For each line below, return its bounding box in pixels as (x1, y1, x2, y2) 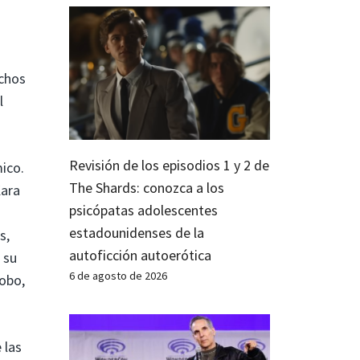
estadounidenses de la (69, 223, 204, 243)
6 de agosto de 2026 (69, 268, 167, 284)
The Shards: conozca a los (69, 178, 224, 198)
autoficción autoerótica (69, 246, 211, 265)
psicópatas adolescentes (69, 201, 218, 220)
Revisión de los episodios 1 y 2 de (69, 156, 269, 175)
